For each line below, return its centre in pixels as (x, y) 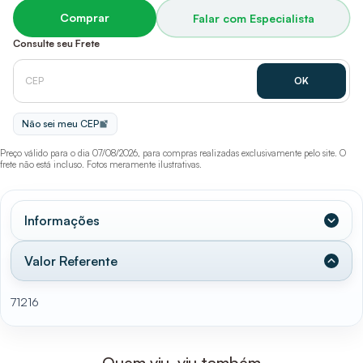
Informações (62, 220)
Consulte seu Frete (56, 43)
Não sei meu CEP (60, 124)
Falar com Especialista (253, 18)
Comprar (85, 17)
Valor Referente (71, 261)
